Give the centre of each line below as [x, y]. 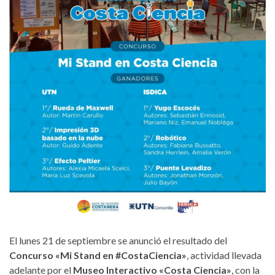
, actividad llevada [224, 255]
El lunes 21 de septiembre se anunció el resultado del [118, 240]
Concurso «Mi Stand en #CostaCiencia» [98, 255]
